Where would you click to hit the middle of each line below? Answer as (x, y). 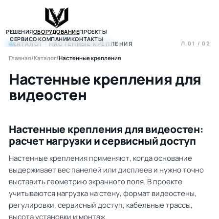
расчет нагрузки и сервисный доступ (102, 141)
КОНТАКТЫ (87, 39)
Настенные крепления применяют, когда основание (100, 158)
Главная (20, 58)
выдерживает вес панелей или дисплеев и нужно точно (106, 170)
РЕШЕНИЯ (20, 32)
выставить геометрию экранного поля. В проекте (96, 182)
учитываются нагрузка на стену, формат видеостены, (103, 193)
